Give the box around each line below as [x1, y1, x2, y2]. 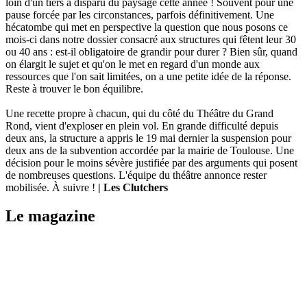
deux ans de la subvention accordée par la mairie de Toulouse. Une [5, 144, 294, 156]
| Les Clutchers [98, 181, 168, 193]
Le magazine [5, 207, 95, 225]
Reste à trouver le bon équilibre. [5, 82, 143, 95]
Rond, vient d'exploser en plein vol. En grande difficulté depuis [5, 119, 278, 132]
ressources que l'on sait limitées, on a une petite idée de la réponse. [5, 70, 291, 82]
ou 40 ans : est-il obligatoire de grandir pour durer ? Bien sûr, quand [5, 45, 297, 58]
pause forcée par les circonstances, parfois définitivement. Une [5, 8, 274, 21]
